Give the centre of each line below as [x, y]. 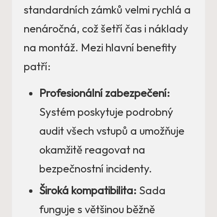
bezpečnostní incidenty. [96, 169]
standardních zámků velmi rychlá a [107, 10]
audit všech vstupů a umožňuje [112, 131]
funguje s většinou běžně [97, 209]
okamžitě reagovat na [92, 150]
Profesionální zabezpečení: [105, 93]
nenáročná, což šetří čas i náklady [106, 29]
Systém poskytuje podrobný [106, 112]
